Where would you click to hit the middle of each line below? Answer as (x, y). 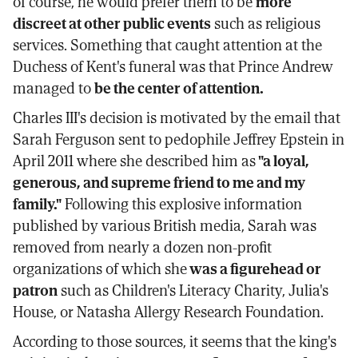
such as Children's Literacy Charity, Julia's (193, 290)
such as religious (266, 23)
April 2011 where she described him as (134, 161)
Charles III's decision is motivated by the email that (177, 117)
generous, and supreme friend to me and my (159, 182)
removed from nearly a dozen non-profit (142, 247)
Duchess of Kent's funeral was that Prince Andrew (173, 66)
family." (37, 204)
